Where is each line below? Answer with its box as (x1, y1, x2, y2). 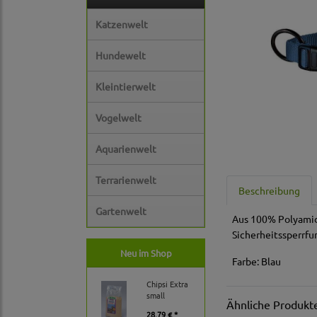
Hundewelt (96, 49, 146, 62)
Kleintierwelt (96, 80, 156, 93)
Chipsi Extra (146, 278, 188, 290)
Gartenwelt (96, 204, 146, 218)
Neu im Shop (120, 247, 172, 260)
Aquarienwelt (96, 142, 156, 156)
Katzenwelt (96, 18, 148, 31)
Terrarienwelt (96, 173, 156, 187)
